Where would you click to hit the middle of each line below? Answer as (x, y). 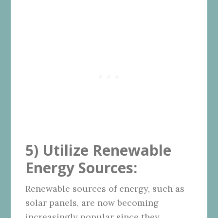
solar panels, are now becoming (92, 202)
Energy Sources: (82, 167)
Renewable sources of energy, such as (105, 188)
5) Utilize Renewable (99, 150)
